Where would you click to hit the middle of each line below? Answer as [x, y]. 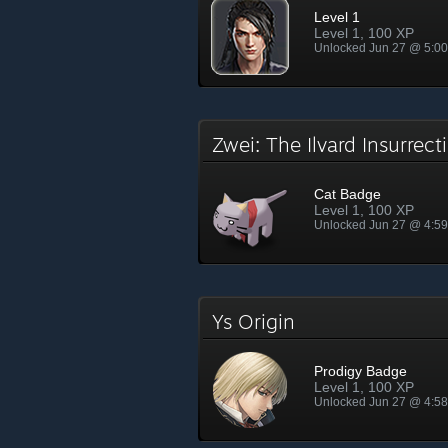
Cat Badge [347, 194]
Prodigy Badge [360, 371]
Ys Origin [259, 321]
